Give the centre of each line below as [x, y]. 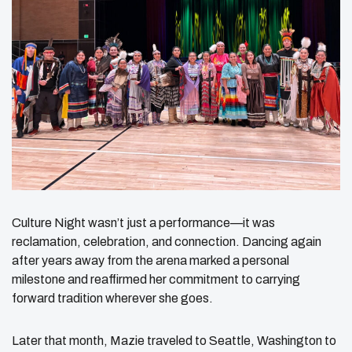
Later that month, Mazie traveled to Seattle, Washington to [174, 340]
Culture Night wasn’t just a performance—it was [143, 222]
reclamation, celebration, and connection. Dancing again [167, 241]
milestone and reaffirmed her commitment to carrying [156, 279]
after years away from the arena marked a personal [150, 260]
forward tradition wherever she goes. [112, 298]
